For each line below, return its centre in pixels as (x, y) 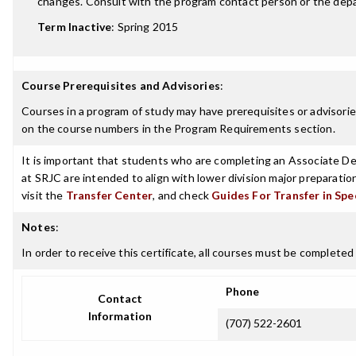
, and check (182, 195)
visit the (44, 195)
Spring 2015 (148, 27)
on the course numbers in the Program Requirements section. (178, 128)
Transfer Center (109, 195)
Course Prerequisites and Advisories (121, 85)
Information (120, 316)
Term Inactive (75, 27)
